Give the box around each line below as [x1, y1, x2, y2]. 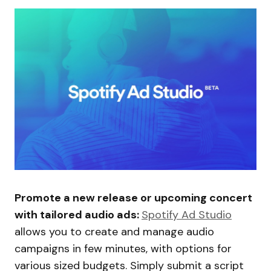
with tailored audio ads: [15, 207, 142, 222]
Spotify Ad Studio [142, 207, 232, 222]
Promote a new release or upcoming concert [15, 190, 252, 205]
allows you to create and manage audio [15, 224, 214, 239]
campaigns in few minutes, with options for [15, 241, 232, 256]
